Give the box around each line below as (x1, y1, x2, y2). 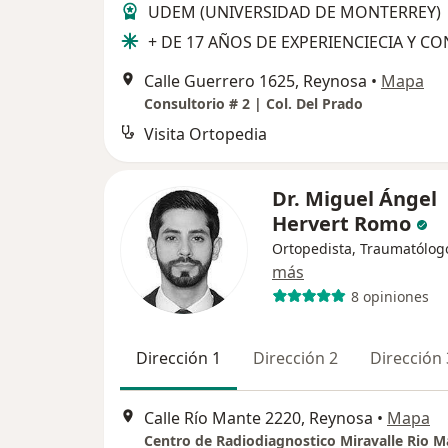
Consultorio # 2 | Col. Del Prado (144, 94, 363, 114)
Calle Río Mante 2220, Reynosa (144, 406, 373, 429)
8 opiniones (350, 286, 429, 306)
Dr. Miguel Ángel (272, 185, 437, 213)
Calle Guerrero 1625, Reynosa (144, 70, 367, 93)
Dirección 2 (253, 347, 338, 370)
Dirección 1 (136, 347, 221, 370)
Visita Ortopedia (144, 123, 267, 146)
